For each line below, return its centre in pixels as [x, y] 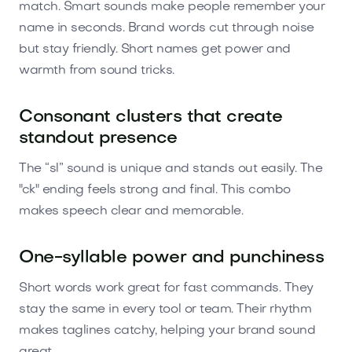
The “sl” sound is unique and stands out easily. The [171, 169]
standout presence [98, 138]
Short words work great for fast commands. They [166, 288]
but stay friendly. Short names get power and [155, 49]
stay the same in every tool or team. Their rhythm [165, 309]
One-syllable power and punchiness [172, 258]
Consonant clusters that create [151, 117]
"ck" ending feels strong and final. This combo [155, 190]
